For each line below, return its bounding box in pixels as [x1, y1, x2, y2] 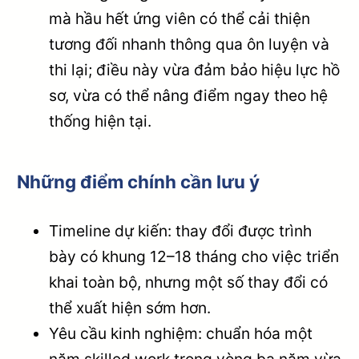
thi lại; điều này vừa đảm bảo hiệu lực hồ [49, 60, 341, 80]
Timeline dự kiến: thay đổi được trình [49, 220, 313, 240]
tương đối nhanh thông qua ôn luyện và [49, 34, 330, 54]
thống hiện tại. [49, 111, 152, 131]
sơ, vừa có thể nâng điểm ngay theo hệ [49, 86, 329, 106]
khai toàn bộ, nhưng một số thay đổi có [49, 272, 329, 292]
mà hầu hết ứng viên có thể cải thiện [49, 9, 311, 29]
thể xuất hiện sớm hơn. [49, 297, 212, 317]
